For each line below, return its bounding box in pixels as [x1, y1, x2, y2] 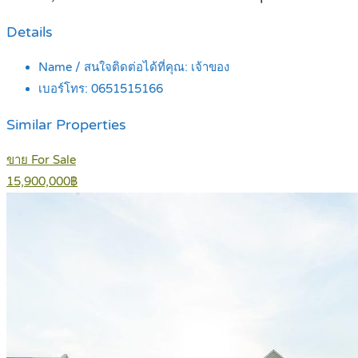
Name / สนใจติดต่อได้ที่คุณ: [38, 60, 191, 75]
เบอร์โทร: [38, 82, 91, 97]
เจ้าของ [191, 60, 229, 75]
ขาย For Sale [6, 153, 76, 168]
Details [6, 23, 53, 41]
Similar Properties [6, 116, 126, 133]
